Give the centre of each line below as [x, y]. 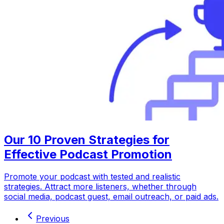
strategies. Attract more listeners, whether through [100, 186]
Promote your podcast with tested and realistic [92, 176]
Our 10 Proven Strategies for [87, 139]
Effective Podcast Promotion [88, 154]
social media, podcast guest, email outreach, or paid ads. [111, 196]
